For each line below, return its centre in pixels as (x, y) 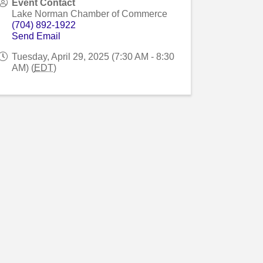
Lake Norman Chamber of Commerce (90, 14)
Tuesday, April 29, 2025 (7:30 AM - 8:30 (93, 56)
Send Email (36, 36)
